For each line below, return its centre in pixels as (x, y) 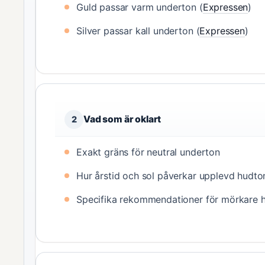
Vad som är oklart (122, 119)
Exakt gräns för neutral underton (148, 152)
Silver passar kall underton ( (138, 30)
